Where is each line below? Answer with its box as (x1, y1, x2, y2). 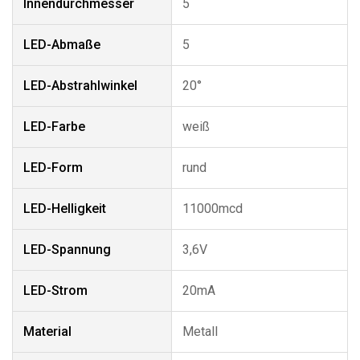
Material (23, 324, 72, 339)
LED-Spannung (23, 242, 111, 257)
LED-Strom (23, 283, 88, 298)
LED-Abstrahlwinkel (23, 78, 137, 93)
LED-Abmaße (23, 37, 100, 52)
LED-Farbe (23, 119, 85, 134)
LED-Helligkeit (23, 201, 106, 216)
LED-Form (23, 160, 83, 175)
